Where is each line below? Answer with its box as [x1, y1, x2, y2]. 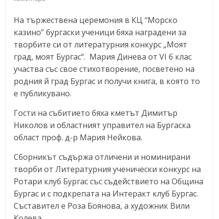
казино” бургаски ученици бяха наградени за [14, 26, 187, 38]
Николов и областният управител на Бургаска [14, 119, 191, 131]
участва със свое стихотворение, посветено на [14, 63, 195, 74]
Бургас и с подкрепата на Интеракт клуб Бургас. [14, 188, 198, 199]
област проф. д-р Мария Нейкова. [14, 131, 143, 143]
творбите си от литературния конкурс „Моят [14, 39, 188, 50]
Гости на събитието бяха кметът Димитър [14, 107, 178, 118]
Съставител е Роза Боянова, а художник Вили [14, 200, 190, 211]
